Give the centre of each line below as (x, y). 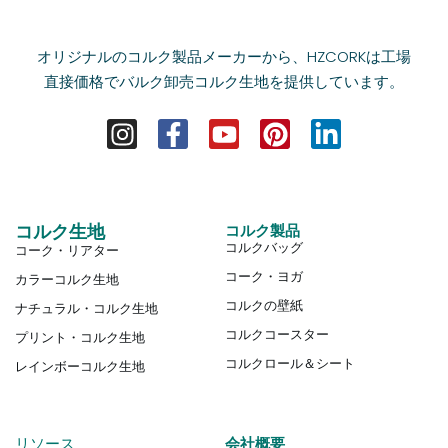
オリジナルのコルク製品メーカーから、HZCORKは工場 (224, 57)
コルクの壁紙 (264, 305)
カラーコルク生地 (67, 279)
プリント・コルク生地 (80, 337)
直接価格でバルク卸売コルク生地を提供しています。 (224, 82)
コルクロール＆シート (290, 363)
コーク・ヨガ (264, 276)
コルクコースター (277, 334)
